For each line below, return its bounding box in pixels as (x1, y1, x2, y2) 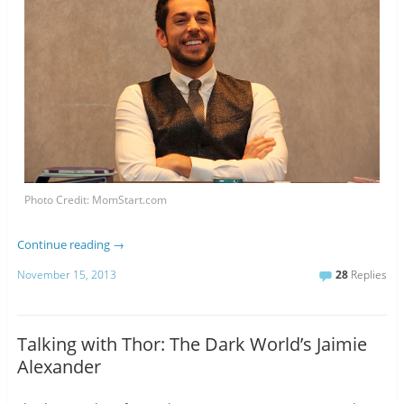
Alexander (16, 354, 101, 380)
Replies (348, 267, 388, 283)
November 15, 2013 (16, 267, 116, 283)
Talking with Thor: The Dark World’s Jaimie (16, 332, 367, 357)
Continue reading (16, 235, 113, 252)
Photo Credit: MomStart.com (24, 191, 168, 207)
